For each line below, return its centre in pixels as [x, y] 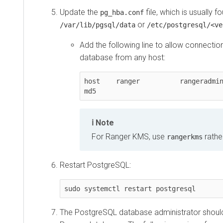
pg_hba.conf [122, 12]
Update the [80, 12]
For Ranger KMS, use [129, 137]
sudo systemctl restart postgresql [130, 189]
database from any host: [122, 57]
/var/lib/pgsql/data [98, 25]
